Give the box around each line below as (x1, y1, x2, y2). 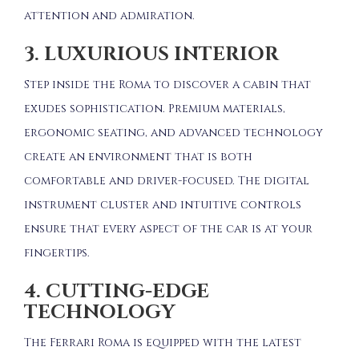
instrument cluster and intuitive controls (24, 196, 301, 212)
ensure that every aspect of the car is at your (24, 220, 313, 236)
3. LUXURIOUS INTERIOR (24, 41, 279, 67)
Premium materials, (168, 100, 285, 116)
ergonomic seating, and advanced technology (24, 124, 323, 140)
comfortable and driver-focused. (24, 172, 235, 188)
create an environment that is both (24, 148, 252, 164)
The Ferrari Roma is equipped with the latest (24, 334, 301, 350)
